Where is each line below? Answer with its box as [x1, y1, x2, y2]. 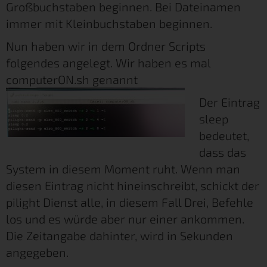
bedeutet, [199, 128, 249, 142]
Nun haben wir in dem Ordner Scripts [6, 38, 206, 53]
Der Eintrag [199, 94, 260, 109]
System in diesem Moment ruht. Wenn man [6, 161, 240, 176]
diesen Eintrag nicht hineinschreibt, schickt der [6, 178, 259, 193]
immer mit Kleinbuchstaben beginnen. [6, 15, 212, 30]
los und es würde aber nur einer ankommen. [6, 211, 244, 226]
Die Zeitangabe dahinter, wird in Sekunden [6, 228, 233, 243]
